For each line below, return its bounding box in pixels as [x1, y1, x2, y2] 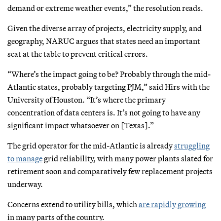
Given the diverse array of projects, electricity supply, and [7, 23, 202, 33]
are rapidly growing [139, 199, 206, 209]
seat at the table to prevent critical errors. [7, 48, 148, 59]
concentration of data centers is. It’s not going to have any [7, 107, 200, 117]
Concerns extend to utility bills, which [7, 199, 139, 209]
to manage [7, 153, 42, 163]
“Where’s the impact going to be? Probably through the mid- [7, 69, 211, 79]
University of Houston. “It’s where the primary [7, 94, 166, 105]
